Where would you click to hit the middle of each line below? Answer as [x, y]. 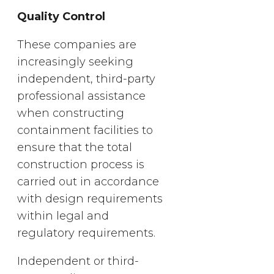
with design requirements [90, 198]
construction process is [81, 164]
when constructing [71, 113]
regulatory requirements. [86, 233]
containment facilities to [85, 130]
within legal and [63, 216]
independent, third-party [86, 79]
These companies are [77, 44]
